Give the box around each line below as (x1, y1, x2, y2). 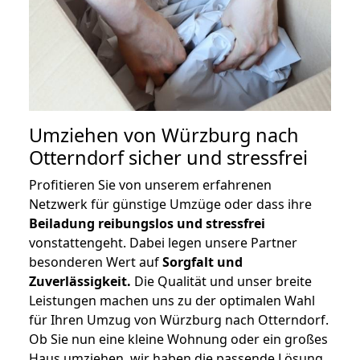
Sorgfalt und (162, 253, 243, 272)
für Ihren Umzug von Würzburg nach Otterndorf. (29, 311, 329, 329)
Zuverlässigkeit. (29, 272, 131, 291)
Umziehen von (29, 122, 162, 149)
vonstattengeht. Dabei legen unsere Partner (29, 234, 297, 252)
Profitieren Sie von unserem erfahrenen (29, 176, 272, 194)
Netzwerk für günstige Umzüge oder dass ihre (29, 195, 312, 214)
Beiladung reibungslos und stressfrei (29, 215, 265, 233)
